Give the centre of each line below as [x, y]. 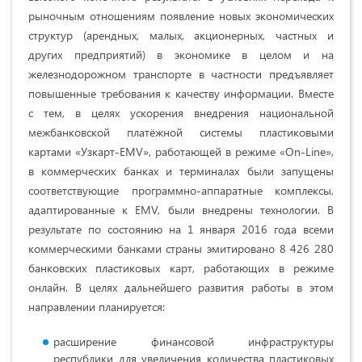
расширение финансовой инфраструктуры [194, 342]
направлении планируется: [97, 307]
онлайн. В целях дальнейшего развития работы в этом [181, 288]
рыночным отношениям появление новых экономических [181, 16]
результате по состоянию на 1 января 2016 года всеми [181, 229]
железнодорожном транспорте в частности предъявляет [181, 74]
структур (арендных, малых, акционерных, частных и [181, 36]
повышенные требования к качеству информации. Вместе [181, 94]
